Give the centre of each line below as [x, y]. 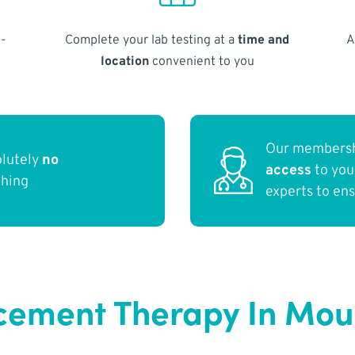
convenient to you [201, 61]
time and [264, 40]
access [289, 171]
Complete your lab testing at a [152, 40]
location [124, 61]
